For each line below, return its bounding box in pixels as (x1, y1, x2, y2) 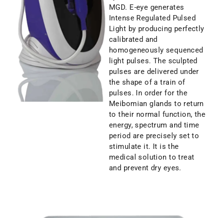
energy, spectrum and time (109, 120, 200, 129)
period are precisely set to (109, 131, 200, 140)
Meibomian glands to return (109, 99, 204, 108)
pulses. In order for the (109, 88, 188, 97)
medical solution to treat (109, 152, 195, 162)
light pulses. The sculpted (109, 56, 198, 65)
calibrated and (109, 35, 158, 44)
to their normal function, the (109, 109, 206, 119)
